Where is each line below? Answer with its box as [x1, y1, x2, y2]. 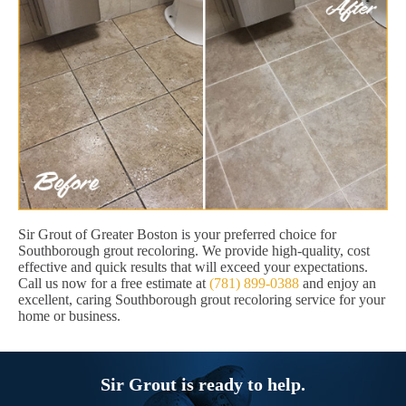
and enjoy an [299, 275, 376, 292]
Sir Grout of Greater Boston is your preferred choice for [18, 227, 336, 243]
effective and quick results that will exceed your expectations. [18, 259, 368, 275]
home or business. [18, 308, 121, 324]
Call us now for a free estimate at [18, 275, 209, 292]
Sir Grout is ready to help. [101, 374, 305, 395]
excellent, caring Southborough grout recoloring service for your [18, 292, 385, 308]
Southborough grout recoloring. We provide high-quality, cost [18, 243, 370, 259]
